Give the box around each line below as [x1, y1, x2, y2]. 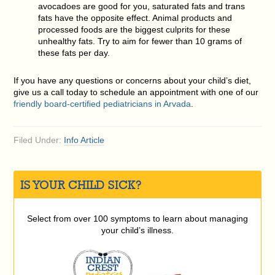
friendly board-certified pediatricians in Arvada [14, 98, 192, 109]
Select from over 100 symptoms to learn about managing [27, 213, 248, 223]
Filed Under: [14, 134, 64, 145]
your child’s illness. [101, 225, 174, 235]
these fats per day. [38, 47, 110, 58]
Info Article [64, 134, 105, 145]
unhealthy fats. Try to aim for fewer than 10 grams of [38, 36, 242, 46]
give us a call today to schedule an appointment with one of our [14, 87, 259, 97]
